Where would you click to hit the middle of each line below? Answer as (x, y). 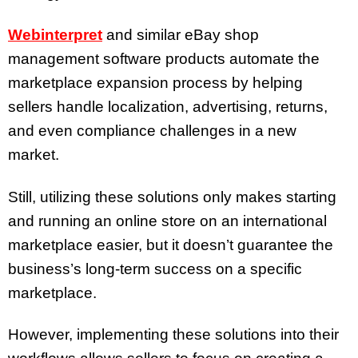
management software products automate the (164, 58)
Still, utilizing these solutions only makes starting (172, 197)
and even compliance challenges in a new (152, 130)
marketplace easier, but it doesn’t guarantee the (171, 245)
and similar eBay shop (181, 34)
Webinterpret (55, 34)
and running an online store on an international (167, 221)
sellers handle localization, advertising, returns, (168, 106)
